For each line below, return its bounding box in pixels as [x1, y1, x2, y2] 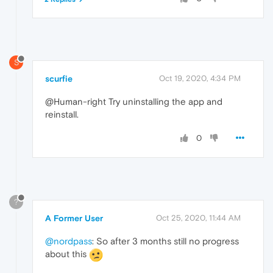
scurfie [45, 74, 73, 84]
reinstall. [45, 109, 79, 120]
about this [45, 249, 89, 260]
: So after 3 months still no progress [92, 236, 239, 247]
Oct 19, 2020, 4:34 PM [159, 74, 241, 83]
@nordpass [45, 236, 92, 247]
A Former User [45, 213, 103, 224]
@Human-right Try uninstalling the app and [45, 96, 222, 107]
